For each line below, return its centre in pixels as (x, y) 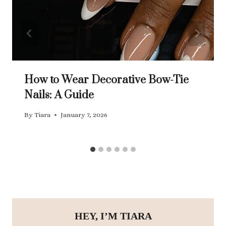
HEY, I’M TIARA (113, 216)
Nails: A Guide (59, 95)
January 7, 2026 (84, 115)
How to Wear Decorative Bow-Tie (106, 80)
